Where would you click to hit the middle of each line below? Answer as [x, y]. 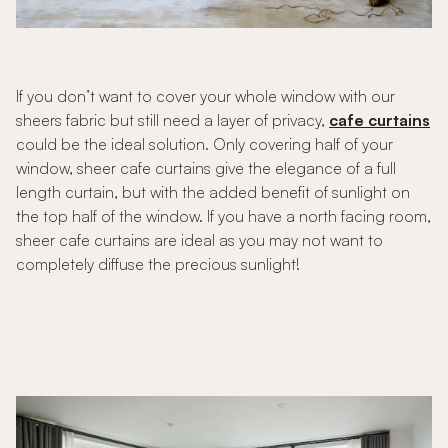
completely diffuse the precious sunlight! [158, 264]
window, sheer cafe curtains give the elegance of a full [206, 168]
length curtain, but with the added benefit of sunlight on [213, 192]
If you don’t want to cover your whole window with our [205, 96]
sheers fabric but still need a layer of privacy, [172, 120]
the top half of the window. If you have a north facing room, [223, 216]
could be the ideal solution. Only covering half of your [204, 144]
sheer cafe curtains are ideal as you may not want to [199, 240]
